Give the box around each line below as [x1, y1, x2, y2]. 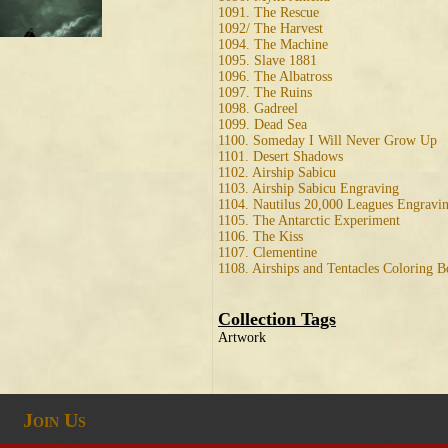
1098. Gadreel [218, 101, 298, 116]
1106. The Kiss [218, 229, 303, 244]
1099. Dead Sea [218, 117, 307, 132]
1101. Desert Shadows [218, 149, 343, 164]
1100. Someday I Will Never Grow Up [218, 133, 437, 148]
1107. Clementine [218, 245, 317, 260]
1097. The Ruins [218, 85, 312, 100]
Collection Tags [218, 309, 336, 329]
